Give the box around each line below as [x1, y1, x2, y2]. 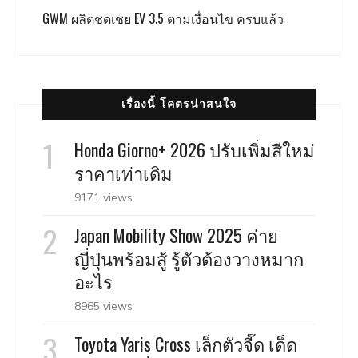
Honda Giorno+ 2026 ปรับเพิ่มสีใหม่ [74, 137, 316, 162]
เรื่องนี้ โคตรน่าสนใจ [121, 97, 237, 111]
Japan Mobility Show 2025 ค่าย [74, 222, 279, 248]
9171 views [74, 190, 133, 205]
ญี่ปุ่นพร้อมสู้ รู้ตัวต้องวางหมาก [74, 245, 304, 271]
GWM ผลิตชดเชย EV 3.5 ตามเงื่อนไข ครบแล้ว [42, 9, 284, 28]
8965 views [74, 299, 133, 313]
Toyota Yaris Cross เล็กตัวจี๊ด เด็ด [74, 331, 298, 356]
